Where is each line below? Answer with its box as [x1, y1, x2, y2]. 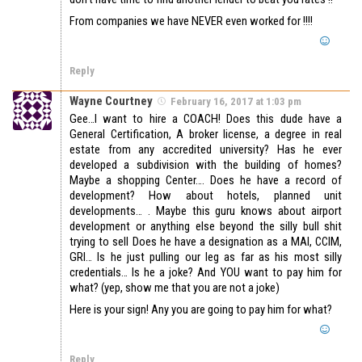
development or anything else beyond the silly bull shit [69, 219, 342, 234]
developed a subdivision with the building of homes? [69, 158, 342, 173]
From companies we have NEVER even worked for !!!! [69, 14, 313, 29]
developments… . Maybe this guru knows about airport [69, 204, 342, 219]
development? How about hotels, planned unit [69, 188, 342, 204]
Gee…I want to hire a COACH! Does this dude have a [69, 112, 342, 127]
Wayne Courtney [69, 94, 153, 109]
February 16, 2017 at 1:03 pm [170, 95, 301, 108]
